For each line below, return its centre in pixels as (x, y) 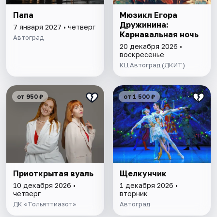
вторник (133, 193)
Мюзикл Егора (148, 15)
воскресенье (142, 54)
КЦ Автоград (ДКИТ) (152, 65)
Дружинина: (144, 24)
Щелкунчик (143, 173)
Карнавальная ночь (159, 34)
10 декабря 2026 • (45, 185)
